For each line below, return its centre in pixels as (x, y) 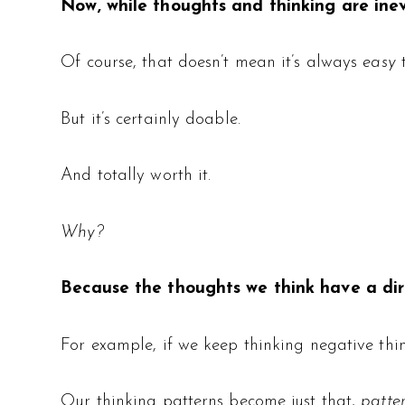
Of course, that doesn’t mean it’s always (212, 63)
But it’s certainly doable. (151, 119)
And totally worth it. (136, 176)
